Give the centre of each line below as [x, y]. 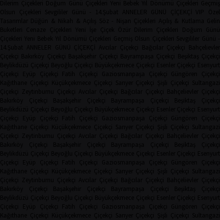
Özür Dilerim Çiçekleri [148, 29]
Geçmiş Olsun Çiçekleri [144, 38]
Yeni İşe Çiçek [95, 29]
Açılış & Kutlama [181, 21]
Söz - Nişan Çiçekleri [127, 21]
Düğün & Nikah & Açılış [64, 21]
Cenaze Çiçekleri [49, 29]
